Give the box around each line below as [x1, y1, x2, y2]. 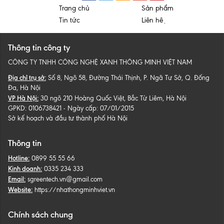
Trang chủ [59, 4, 89, 12]
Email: [8, 175, 25, 183]
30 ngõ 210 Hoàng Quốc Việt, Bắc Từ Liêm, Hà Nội [38, 94, 186, 102]
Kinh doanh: [8, 164, 42, 172]
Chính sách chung [8, 209, 73, 219]
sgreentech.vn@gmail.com [27, 175, 102, 183]
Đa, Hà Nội [8, 84, 40, 91]
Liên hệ [141, 16, 166, 24]
